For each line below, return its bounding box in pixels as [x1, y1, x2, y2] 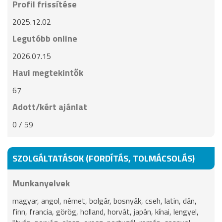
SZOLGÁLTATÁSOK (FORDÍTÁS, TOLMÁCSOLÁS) [12, 152, 195, 165]
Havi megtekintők [12, 66, 83, 79]
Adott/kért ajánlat [12, 100, 87, 113]
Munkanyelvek [12, 176, 70, 190]
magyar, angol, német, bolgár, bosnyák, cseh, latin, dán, [12, 195, 197, 207]
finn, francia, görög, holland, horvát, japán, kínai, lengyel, [12, 206, 199, 218]
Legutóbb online [12, 32, 77, 45]
